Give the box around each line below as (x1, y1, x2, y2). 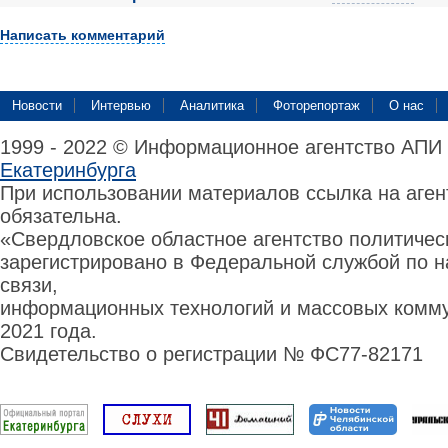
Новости (12, 98, 62, 113)
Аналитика (180, 98, 244, 113)
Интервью (91, 98, 151, 113)
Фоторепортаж (273, 98, 360, 113)
